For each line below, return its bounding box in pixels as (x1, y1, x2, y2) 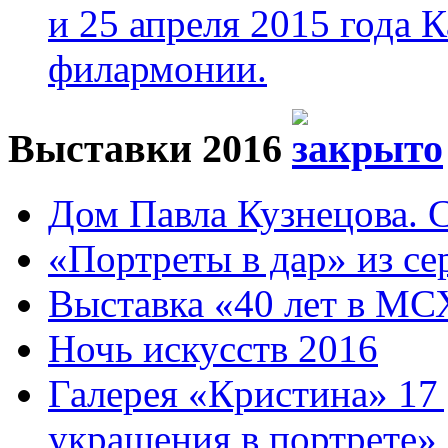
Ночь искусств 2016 (48, 326, 378, 370)
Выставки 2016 (8, 126, 292, 172)
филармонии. (48, 46, 267, 90)
